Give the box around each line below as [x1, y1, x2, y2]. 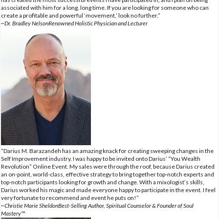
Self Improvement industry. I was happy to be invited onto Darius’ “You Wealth [1, 154, 200, 162]
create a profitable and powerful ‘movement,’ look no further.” [1, 11, 160, 19]
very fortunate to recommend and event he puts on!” [1, 194, 139, 201]
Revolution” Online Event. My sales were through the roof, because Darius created [1, 162, 215, 170]
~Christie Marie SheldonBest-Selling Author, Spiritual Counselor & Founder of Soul [1, 201, 194, 209]
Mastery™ [1, 209, 25, 217]
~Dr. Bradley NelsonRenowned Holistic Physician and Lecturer [1, 19, 148, 27]
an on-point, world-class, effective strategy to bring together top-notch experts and [1, 170, 214, 178]
